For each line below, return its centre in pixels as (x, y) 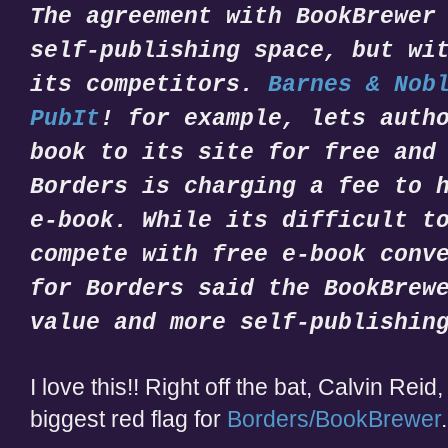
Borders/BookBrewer (334, 419)
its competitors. (149, 84)
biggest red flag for (128, 419)
